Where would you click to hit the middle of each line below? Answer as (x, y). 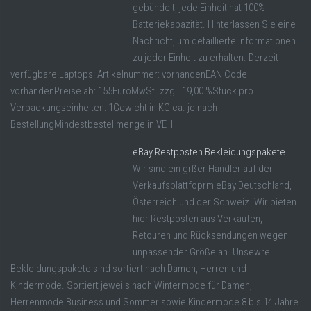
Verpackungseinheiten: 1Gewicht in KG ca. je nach (114, 108)
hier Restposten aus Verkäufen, (197, 219)
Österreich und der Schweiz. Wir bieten (215, 202)
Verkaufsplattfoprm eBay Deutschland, (212, 186)
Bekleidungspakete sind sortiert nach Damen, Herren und (128, 269)
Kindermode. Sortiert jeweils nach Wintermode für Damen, (131, 286)
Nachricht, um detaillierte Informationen (214, 41)
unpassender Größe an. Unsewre (201, 252)
